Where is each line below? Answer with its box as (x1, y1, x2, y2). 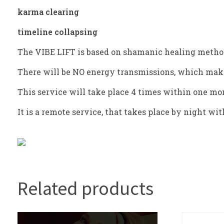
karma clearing (17, 6, 79, 17)
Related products (17, 176, 153, 200)
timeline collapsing (17, 26, 97, 37)
